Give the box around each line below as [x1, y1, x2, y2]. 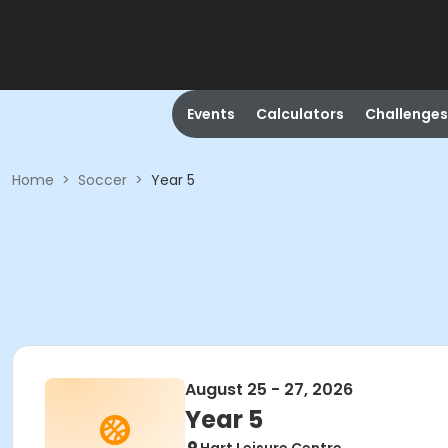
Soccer [78, 170, 127, 190]
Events [186, 104, 235, 124]
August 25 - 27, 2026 [185, 378, 353, 401]
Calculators [255, 104, 344, 124]
